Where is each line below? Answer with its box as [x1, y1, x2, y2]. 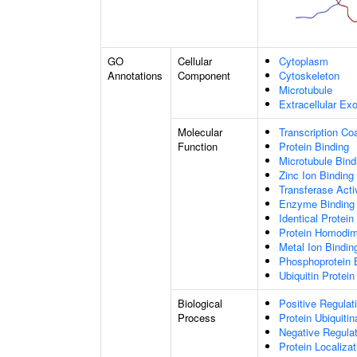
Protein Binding [279, 139, 349, 154]
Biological [178, 296, 222, 311]
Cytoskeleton [279, 68, 339, 83]
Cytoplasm [279, 53, 328, 69]
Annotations [108, 68, 163, 83]
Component [178, 68, 230, 83]
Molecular [178, 124, 222, 139]
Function [178, 139, 218, 154]
